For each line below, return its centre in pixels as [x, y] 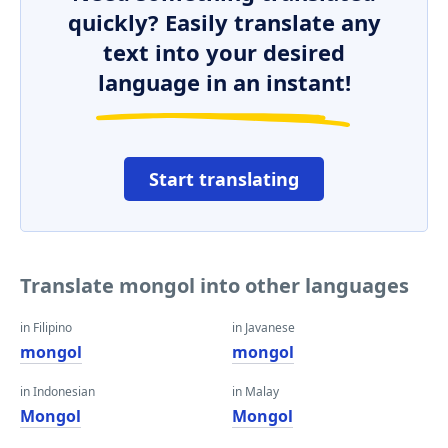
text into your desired [224, 52]
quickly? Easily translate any [224, 22]
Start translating [224, 179]
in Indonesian [57, 391]
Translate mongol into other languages [214, 285]
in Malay [255, 391]
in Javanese [263, 327]
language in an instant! [224, 82]
